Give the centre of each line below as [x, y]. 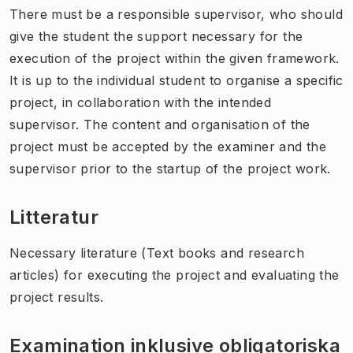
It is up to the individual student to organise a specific [176, 80]
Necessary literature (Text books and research [157, 253]
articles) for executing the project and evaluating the [175, 275]
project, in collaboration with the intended [141, 102]
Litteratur [54, 217]
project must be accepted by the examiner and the [168, 146]
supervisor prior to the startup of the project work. [170, 168]
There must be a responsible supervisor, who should [176, 14]
